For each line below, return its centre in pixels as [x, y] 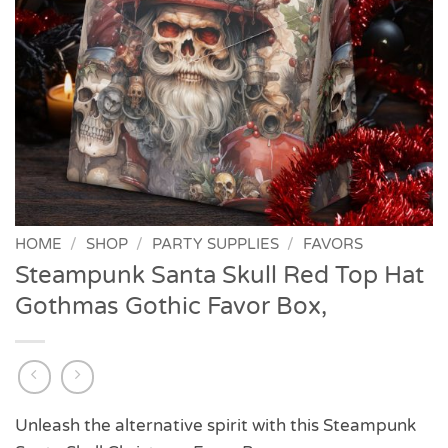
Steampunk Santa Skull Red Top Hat [219, 276]
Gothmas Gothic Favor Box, [171, 307]
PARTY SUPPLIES [215, 244]
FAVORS [332, 244]
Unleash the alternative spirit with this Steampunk [215, 426]
